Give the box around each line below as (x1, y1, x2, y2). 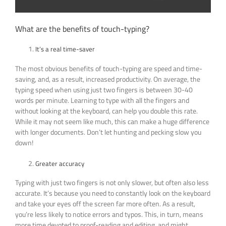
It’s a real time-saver (35, 44, 95, 54)
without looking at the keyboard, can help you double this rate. (15, 105, 198, 116)
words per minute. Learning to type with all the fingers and (15, 94, 189, 105)
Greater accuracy (35, 158, 84, 168)
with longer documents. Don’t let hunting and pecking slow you (15, 126, 201, 137)
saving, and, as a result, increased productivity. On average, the (15, 73, 200, 84)
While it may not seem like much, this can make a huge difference (15, 116, 209, 127)
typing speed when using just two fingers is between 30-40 (15, 84, 193, 95)
